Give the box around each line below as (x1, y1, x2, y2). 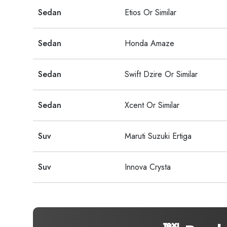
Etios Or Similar (125, 7, 176, 18)
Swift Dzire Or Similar (125, 68, 198, 80)
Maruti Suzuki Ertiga (125, 130, 192, 142)
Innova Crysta (125, 161, 171, 173)
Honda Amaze (125, 37, 174, 49)
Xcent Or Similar (125, 99, 179, 111)
